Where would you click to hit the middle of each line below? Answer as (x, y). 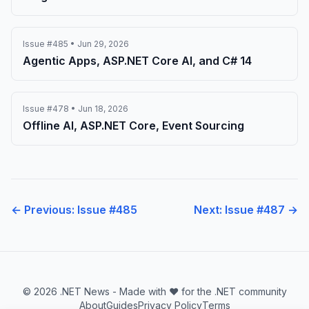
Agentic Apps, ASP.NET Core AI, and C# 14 (137, 61)
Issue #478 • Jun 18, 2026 (76, 109)
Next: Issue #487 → (246, 210)
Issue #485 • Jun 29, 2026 (76, 44)
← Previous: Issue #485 (74, 210)
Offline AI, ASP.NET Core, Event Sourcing (133, 126)
